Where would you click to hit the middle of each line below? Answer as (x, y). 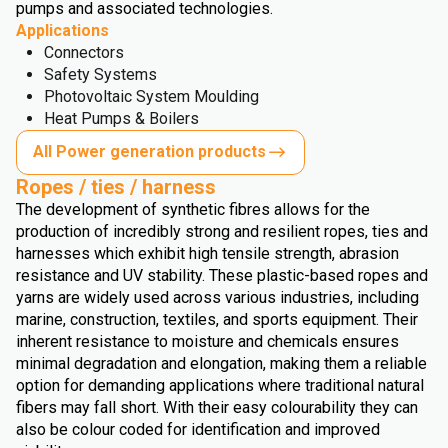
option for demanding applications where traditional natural (220, 385)
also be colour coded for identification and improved (198, 429)
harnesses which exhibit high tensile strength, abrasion (207, 253)
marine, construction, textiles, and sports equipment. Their (217, 319)
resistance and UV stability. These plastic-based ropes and (222, 275)
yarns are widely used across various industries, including (217, 297)
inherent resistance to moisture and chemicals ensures (207, 341)
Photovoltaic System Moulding (151, 96)
